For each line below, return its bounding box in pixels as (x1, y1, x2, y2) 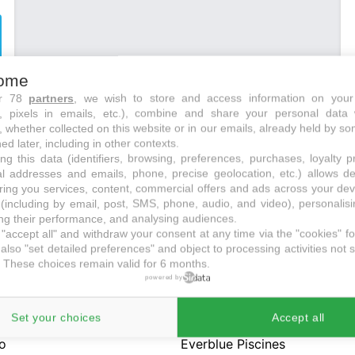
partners (29, 91, 74, 104)
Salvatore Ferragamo (181, 311, 306, 326)
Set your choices (11, 311, 101, 323)
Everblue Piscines (181, 336, 285, 352)
